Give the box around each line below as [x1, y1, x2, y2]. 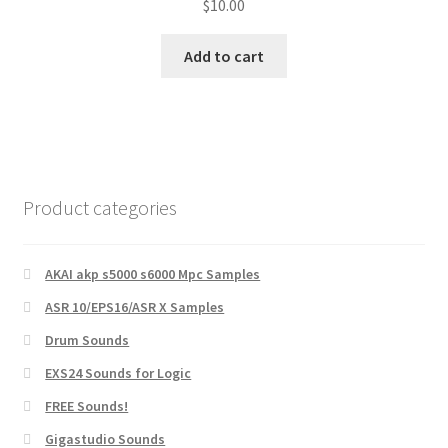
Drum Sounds [45, 330, 130, 349]
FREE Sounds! [45, 396, 129, 415]
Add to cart [184, 45, 264, 66]
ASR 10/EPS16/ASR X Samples [45, 297, 225, 316]
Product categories [22, 194, 177, 220]
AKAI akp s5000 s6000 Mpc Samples [45, 264, 261, 283]
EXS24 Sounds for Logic [45, 363, 192, 382]
